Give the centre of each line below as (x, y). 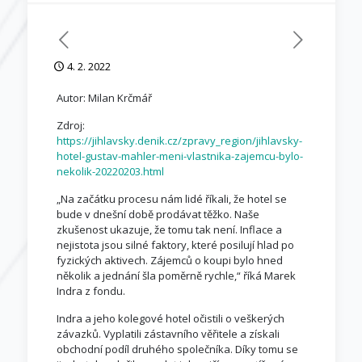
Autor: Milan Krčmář (104, 98)
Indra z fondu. (90, 291)
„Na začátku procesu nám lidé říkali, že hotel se (171, 199)
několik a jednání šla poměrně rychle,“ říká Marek (176, 276)
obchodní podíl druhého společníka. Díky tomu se (177, 349)
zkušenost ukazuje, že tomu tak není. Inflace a (169, 229)
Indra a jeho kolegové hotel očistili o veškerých (170, 318)
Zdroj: (70, 125)
